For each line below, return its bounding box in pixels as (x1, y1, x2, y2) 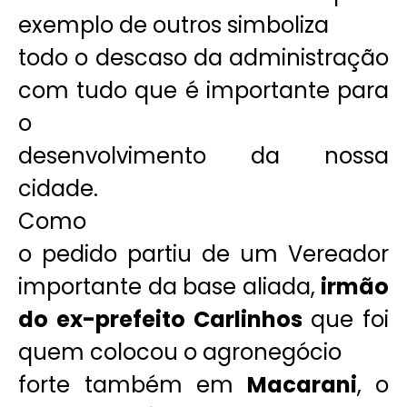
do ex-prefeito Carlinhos (18, 303, 303, 334)
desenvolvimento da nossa (18, 140, 389, 171)
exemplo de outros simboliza (18, 9, 329, 40)
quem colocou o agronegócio (18, 336, 342, 367)
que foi (302, 303, 389, 334)
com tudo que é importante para (18, 74, 389, 105)
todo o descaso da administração (18, 42, 389, 73)
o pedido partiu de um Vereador (18, 238, 389, 269)
